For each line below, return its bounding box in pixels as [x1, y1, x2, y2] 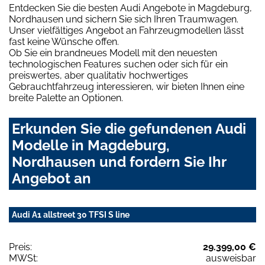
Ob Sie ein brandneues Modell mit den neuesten [9, 47, 217, 59]
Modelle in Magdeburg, [12, 137, 170, 154]
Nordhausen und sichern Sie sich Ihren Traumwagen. [9, 14, 238, 25]
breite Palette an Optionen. [9, 92, 123, 104]
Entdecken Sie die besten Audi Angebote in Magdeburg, [9, 2, 252, 14]
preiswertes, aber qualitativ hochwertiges [9, 70, 188, 82]
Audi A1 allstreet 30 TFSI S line [12, 210, 130, 220]
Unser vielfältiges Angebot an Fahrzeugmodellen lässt [9, 25, 244, 37]
